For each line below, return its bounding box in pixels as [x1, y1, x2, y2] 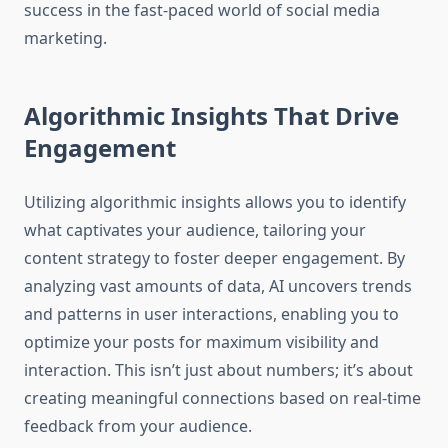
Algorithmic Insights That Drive [24, 99, 399, 133]
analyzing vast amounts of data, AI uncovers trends [24, 275, 412, 298]
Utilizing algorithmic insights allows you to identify [24, 191, 406, 214]
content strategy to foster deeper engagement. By [24, 247, 405, 270]
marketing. [24, 27, 107, 50]
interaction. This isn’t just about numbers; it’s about [24, 359, 413, 382]
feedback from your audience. [24, 415, 252, 438]
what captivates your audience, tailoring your [24, 219, 366, 242]
